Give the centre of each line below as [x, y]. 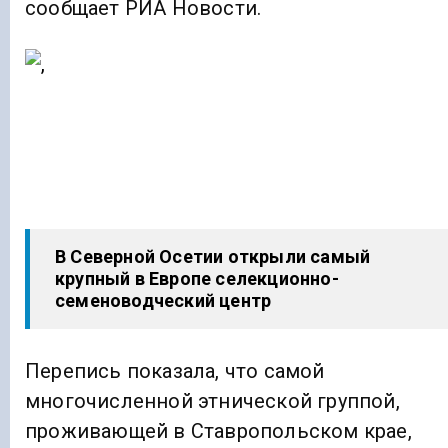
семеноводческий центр [163, 301]
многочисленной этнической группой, [212, 400]
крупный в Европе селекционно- [197, 279]
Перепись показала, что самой [175, 370]
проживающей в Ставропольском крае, [218, 430]
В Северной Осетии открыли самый [213, 257]
